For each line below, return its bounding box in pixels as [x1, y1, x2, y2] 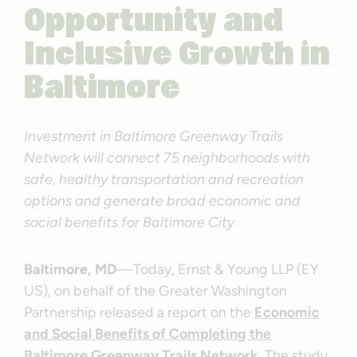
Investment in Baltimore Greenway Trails [24, 127, 284, 145]
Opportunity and [24, 6, 284, 39]
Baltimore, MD [24, 260, 118, 278]
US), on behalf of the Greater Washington [24, 281, 288, 300]
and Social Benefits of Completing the [24, 324, 272, 343]
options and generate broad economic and [24, 191, 301, 210]
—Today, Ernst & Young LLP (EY [117, 260, 320, 278]
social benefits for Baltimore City [24, 213, 235, 231]
